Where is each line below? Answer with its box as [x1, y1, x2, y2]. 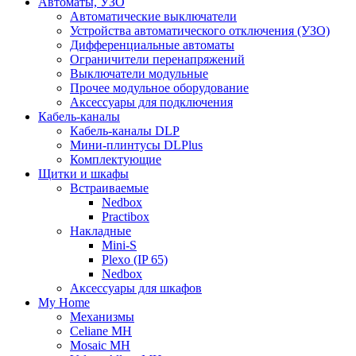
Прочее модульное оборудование [70, 81, 249, 95]
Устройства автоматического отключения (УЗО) [70, 24, 330, 38]
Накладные [70, 224, 131, 238]
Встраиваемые [70, 181, 149, 195]
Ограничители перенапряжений [70, 52, 245, 67]
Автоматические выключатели [70, 10, 237, 24]
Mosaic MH [70, 339, 130, 353]
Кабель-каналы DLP [70, 124, 180, 138]
